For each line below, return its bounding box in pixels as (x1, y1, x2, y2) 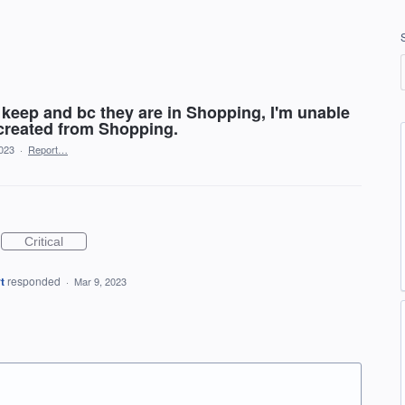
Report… (28, 142, 68, 156)
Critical (24, 234, 63, 249)
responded (6, 273, 63, 288)
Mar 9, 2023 (73, 274, 127, 288)
